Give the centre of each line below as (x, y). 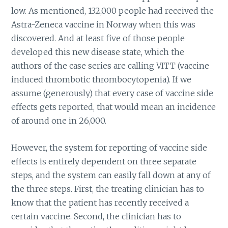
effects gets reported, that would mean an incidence (114, 107)
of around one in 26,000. (59, 120)
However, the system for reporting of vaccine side (109, 147)
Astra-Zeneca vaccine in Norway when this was (104, 24)
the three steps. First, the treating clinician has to (108, 189)
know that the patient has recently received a (100, 202)
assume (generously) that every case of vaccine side (112, 93)
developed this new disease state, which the (98, 52)
